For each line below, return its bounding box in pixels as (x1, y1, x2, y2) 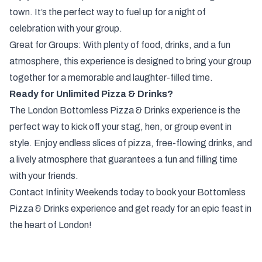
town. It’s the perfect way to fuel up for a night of (9, 6, 206, 17)
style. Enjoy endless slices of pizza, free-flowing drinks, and (9, 137, 252, 148)
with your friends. (9, 170, 78, 181)
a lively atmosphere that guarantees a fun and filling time (9, 154, 237, 164)
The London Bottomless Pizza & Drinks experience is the (9, 105, 240, 115)
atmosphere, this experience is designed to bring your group (9, 56, 251, 66)
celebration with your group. (9, 23, 122, 33)
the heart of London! (9, 219, 92, 230)
